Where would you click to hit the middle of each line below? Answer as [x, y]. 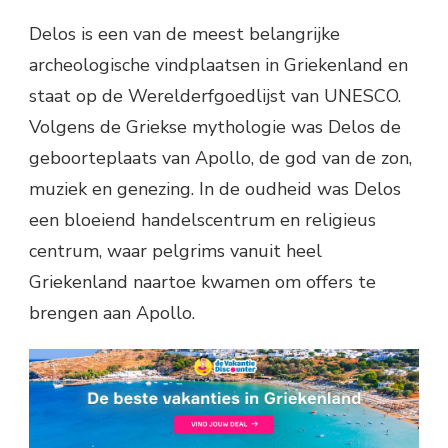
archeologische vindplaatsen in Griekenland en [218, 65]
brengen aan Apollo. [112, 313]
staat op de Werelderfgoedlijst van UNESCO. [215, 96]
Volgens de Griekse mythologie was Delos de [215, 127]
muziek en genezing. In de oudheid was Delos [215, 189]
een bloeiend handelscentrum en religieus [202, 220]
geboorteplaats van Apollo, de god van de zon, [220, 158]
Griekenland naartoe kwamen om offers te [202, 282]
